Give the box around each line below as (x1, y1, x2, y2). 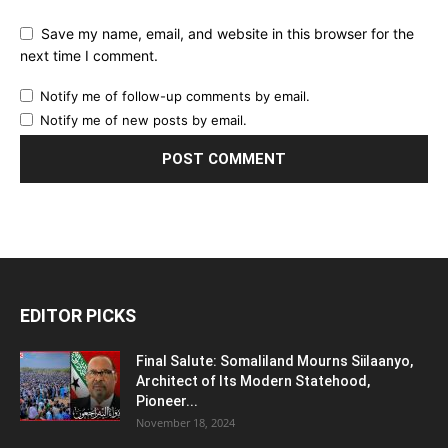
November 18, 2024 (136, 415, 235, 431)
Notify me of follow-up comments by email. (40, 88, 310, 105)
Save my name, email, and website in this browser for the (41, 24, 414, 42)
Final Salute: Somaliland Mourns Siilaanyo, (136, 353, 413, 370)
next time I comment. (20, 47, 158, 65)
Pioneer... (136, 393, 198, 410)
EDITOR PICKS (20, 305, 136, 327)
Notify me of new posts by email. (40, 112, 247, 129)
